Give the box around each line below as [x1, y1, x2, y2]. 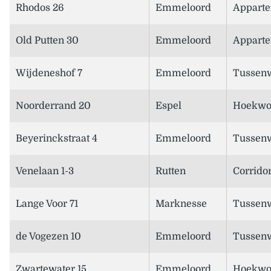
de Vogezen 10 [16, 231, 81, 243]
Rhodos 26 [16, 2, 64, 14]
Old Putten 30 [16, 35, 79, 47]
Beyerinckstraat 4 [16, 133, 97, 145]
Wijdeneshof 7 [16, 68, 82, 79]
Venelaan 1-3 [16, 166, 74, 177]
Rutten [155, 166, 186, 177]
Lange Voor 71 [16, 198, 78, 210]
